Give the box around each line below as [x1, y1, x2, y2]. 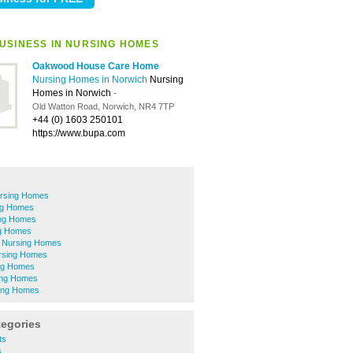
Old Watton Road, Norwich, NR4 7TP [32, 102, 174, 111]
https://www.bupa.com [32, 128, 125, 139]
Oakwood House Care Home [32, 61, 159, 72]
